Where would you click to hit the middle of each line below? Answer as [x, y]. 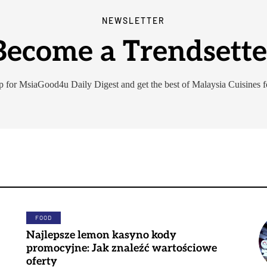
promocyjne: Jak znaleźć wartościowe [122, 248]
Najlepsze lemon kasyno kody [101, 235]
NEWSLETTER [133, 21]
